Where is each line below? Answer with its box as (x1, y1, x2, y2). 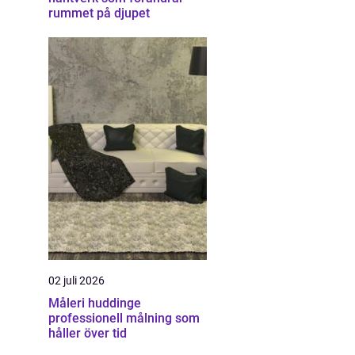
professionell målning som (48, 311, 200, 326)
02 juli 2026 (48, 274, 105, 287)
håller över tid (48, 326, 127, 341)
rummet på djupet (48, 6, 150, 21)
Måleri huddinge (48, 296, 141, 311)
